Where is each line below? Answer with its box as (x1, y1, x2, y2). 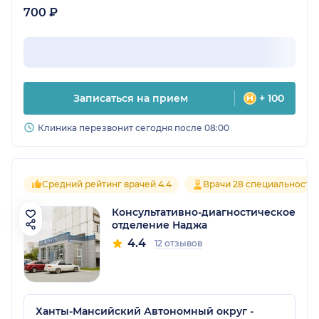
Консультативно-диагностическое (112, 206, 296, 219)
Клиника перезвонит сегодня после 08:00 (38, 122, 229, 134)
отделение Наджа (112, 219, 207, 232)
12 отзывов (155, 238, 202, 249)
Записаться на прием (73, 92, 188, 105)
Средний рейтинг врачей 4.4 (42, 179, 172, 190)
